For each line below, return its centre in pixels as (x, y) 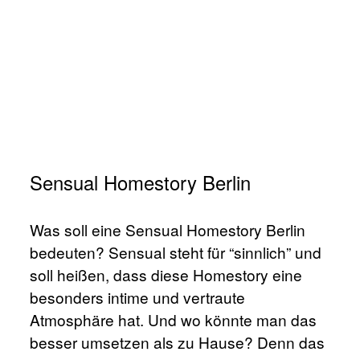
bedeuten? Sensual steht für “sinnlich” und (176, 252)
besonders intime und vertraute (138, 297)
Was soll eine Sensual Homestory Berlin (168, 230)
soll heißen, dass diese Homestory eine (166, 275)
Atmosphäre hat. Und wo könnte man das (174, 320)
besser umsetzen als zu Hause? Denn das (178, 342)
